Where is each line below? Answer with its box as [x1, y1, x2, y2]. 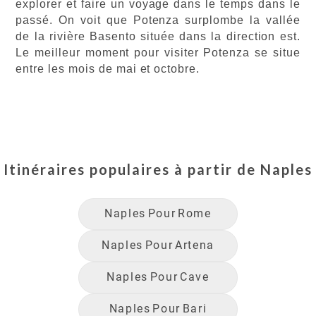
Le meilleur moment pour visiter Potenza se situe [16, 46, 300, 59]
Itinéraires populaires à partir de [4, 160, 256, 178]
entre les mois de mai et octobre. [16, 62, 204, 75]
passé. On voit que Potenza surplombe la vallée [16, 13, 300, 26]
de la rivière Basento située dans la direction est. [16, 30, 300, 42]
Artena [175, 238, 214, 253]
